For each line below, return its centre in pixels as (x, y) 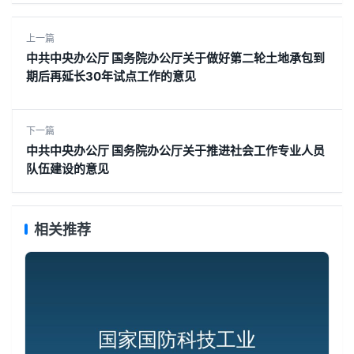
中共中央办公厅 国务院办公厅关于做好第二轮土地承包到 (175, 58)
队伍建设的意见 (68, 168)
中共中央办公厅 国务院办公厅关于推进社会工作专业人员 (175, 150)
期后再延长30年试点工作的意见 (111, 76)
